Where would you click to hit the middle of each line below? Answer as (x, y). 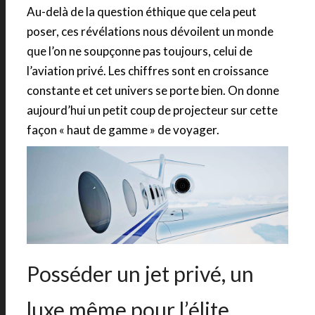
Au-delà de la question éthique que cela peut (142, 12)
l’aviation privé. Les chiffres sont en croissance (148, 71)
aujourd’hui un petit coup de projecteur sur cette (152, 110)
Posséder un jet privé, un (140, 273)
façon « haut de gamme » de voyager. (123, 130)
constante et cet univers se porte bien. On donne (153, 91)
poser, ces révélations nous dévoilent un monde (150, 32)
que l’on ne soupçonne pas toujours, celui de (140, 51)
